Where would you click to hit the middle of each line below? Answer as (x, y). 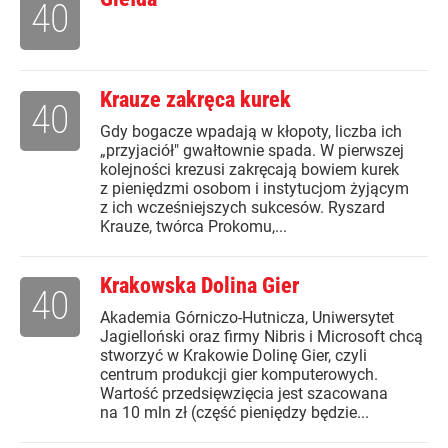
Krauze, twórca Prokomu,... (193, 227)
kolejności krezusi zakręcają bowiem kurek (249, 170)
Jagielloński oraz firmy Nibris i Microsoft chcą (261, 337)
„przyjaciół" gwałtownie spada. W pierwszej (252, 151)
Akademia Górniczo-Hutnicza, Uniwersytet (247, 318)
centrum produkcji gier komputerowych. (239, 375)
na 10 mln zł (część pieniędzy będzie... (234, 413)
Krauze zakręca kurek (195, 100)
